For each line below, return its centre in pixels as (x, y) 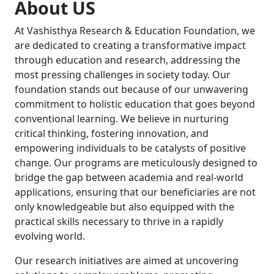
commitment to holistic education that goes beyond (135, 104)
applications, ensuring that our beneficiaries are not (135, 192)
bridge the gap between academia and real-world (129, 177)
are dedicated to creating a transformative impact (130, 45)
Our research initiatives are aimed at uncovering (127, 260)
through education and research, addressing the (128, 60)
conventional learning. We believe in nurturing (122, 118)
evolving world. (50, 236)
